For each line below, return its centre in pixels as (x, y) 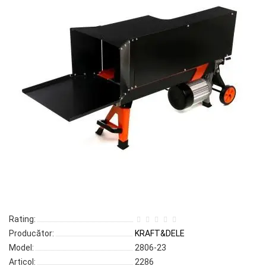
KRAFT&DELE (160, 233)
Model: (21, 248)
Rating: (22, 219)
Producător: (31, 233)
